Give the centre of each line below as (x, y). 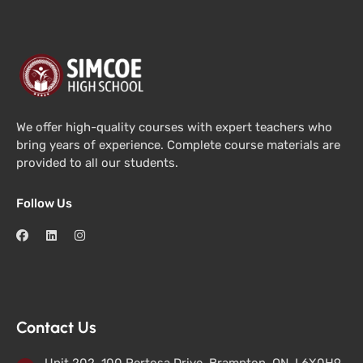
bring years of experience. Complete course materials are (178, 145)
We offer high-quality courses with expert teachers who (174, 127)
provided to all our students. (97, 162)
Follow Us (44, 203)
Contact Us (56, 327)
